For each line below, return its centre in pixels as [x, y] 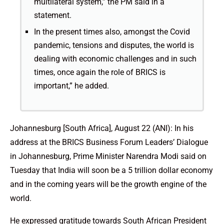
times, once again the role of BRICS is [100, 72]
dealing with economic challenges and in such [115, 59]
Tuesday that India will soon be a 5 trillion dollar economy [111, 170]
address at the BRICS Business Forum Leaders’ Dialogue [109, 142]
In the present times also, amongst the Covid [112, 32]
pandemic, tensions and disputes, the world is [114, 45]
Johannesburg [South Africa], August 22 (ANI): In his [102, 128]
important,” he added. [71, 86]
